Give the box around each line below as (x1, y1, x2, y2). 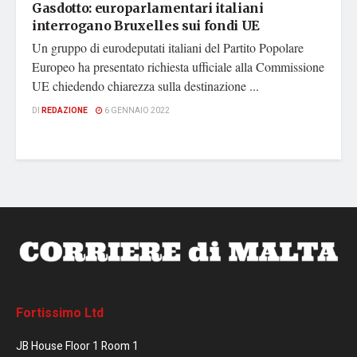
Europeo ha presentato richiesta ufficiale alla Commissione (32, 58, 324, 76)
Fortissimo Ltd (16, 303, 104, 323)
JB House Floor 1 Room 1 (16, 337, 139, 355)
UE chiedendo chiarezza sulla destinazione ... (32, 77, 259, 95)
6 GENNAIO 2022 (103, 105, 170, 117)
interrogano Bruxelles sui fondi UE (32, 18, 261, 34)
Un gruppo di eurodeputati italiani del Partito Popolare (32, 39, 304, 57)
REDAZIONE (41, 105, 88, 117)
